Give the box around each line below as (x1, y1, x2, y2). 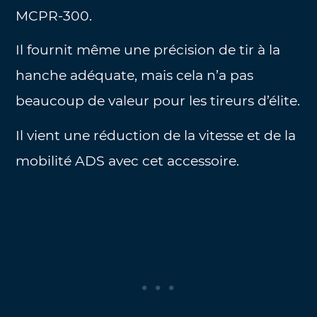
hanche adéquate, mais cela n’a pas (16, 67, 254, 84)
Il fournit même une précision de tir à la (16, 42, 281, 59)
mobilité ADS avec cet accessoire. (16, 152, 240, 169)
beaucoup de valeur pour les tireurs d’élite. (16, 93, 301, 110)
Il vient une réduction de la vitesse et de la (16, 127, 296, 144)
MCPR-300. (16, 7, 93, 24)
